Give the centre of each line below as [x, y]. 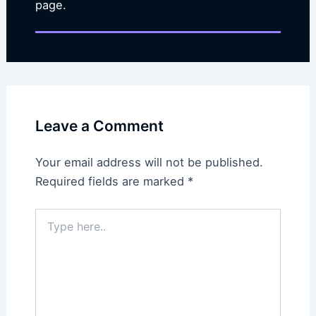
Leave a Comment [99, 126]
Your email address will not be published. [149, 163]
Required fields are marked [111, 182]
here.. [47, 229]
